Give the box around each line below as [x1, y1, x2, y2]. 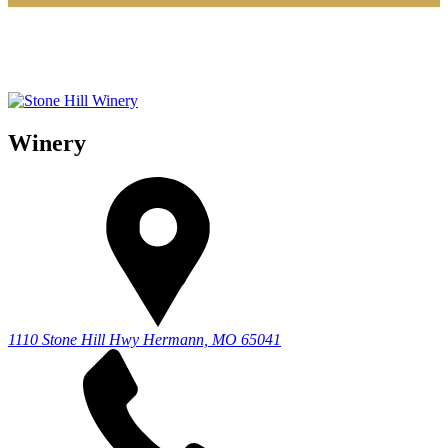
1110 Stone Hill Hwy [8, 330, 139, 348]
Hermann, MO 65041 [143, 330, 281, 348]
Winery [8, 129, 86, 156]
